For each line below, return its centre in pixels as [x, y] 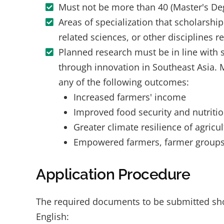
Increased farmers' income [130, 97]
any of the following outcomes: [124, 82]
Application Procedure [113, 174]
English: [52, 216]
